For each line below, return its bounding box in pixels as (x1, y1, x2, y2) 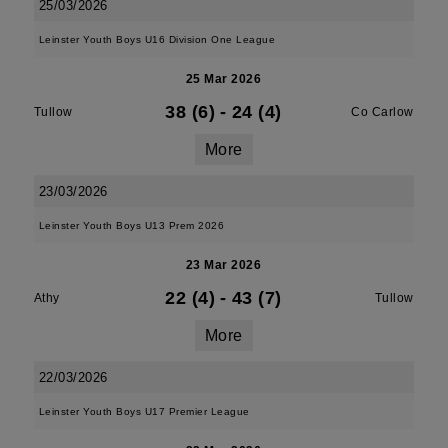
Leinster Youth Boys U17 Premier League (38, 406, 250, 417)
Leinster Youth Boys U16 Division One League (38, 34, 276, 45)
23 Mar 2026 (185, 258, 262, 272)
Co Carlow (351, 105, 414, 119)
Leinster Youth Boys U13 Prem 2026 (38, 220, 225, 231)
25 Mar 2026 (185, 72, 262, 86)
